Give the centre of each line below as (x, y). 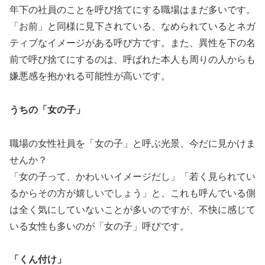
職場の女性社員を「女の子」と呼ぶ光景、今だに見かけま (132, 143)
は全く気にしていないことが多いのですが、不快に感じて (132, 209)
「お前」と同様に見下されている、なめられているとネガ (132, 27)
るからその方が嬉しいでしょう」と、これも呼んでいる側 (132, 193)
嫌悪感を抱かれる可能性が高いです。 (90, 76)
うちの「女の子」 (47, 109)
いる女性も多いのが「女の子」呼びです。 (99, 226)
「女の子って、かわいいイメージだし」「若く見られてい (132, 176)
